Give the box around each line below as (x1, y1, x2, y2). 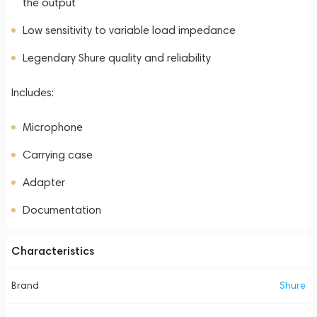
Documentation (23, 203, 101, 217)
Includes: (11, 86, 54, 99)
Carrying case (23, 148, 93, 161)
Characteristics (11, 244, 94, 258)
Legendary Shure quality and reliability (23, 51, 211, 64)
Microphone (23, 120, 83, 134)
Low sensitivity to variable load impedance (23, 23, 236, 37)
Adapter (23, 175, 65, 189)
